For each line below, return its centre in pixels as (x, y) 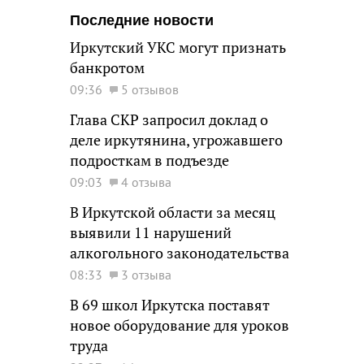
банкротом (107, 68)
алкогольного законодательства (180, 253)
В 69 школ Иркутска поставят (170, 305)
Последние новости (142, 20)
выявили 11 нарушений (151, 233)
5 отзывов (150, 89)
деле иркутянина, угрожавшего (176, 140)
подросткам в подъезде (149, 160)
